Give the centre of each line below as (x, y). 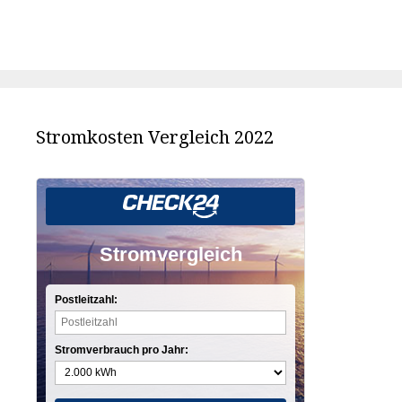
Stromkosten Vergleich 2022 (155, 136)
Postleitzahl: (86, 299)
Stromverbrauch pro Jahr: (122, 350)
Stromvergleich (170, 254)
